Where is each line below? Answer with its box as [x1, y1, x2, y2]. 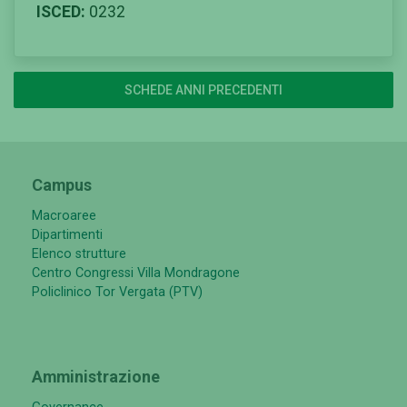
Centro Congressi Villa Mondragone [32, 264, 240, 281]
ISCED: [36, 3, 85, 22]
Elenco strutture [32, 245, 126, 262]
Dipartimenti [32, 226, 103, 243]
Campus [32, 174, 92, 194]
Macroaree [32, 207, 96, 223]
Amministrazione [32, 366, 160, 386]
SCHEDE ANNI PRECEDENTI [124, 82, 283, 97]
